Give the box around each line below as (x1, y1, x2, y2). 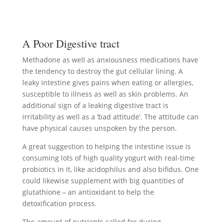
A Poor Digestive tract (22, 36, 119, 51)
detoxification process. (22, 199, 97, 208)
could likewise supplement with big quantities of (22, 176, 184, 185)
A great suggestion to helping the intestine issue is (22, 142, 191, 151)
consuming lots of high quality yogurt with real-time (22, 153, 195, 163)
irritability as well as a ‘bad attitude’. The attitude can (22, 112, 199, 121)
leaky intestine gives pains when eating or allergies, (22, 78, 193, 87)
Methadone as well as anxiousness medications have (22, 55, 198, 64)
